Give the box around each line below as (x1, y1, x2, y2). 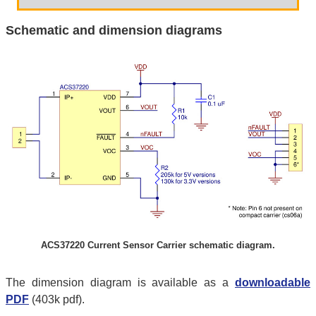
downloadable (235, 276, 310, 289)
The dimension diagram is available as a (6, 276, 235, 289)
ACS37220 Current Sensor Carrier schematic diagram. (41, 240, 275, 251)
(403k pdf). (29, 293, 85, 306)
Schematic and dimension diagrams (6, 23, 222, 37)
